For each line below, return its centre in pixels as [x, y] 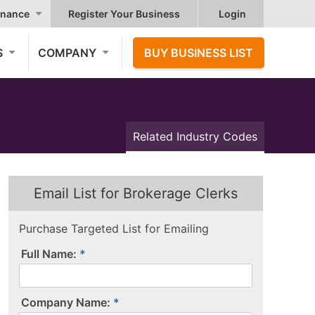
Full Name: [49, 254]
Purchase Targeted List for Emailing [114, 229]
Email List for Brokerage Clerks [136, 193]
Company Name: [66, 302]
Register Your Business [124, 14]
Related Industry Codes [195, 136]
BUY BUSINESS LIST [199, 53]
